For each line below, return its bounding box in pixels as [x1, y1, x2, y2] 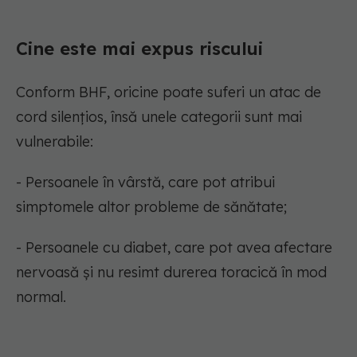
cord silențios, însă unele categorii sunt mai [16, 108, 302, 127]
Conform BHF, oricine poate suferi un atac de [16, 83, 321, 102]
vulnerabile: [16, 132, 93, 151]
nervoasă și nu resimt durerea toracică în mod [16, 263, 327, 282]
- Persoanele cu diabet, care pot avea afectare [16, 238, 332, 257]
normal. [16, 288, 66, 307]
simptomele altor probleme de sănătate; [16, 198, 287, 217]
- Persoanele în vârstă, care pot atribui [16, 173, 275, 192]
